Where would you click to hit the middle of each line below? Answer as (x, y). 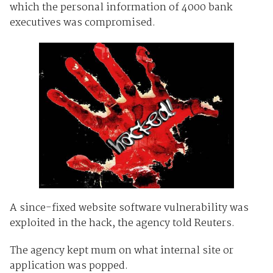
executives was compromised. (82, 23)
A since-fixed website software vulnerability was (129, 208)
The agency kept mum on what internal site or (121, 250)
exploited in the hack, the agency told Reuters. (122, 223)
